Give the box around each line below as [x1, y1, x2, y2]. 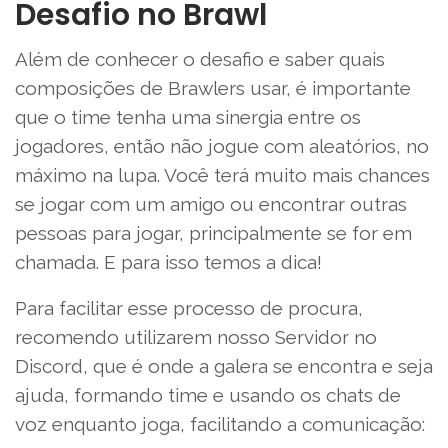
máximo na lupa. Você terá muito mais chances [15, 164, 430, 187]
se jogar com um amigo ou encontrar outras [15, 193, 407, 216]
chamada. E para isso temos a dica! [15, 251, 322, 274]
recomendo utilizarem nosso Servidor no [15, 326, 377, 349]
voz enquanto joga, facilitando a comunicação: [15, 413, 425, 436]
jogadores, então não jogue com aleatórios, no [15, 135, 429, 158]
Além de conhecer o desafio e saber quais [15, 48, 385, 71]
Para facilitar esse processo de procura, [15, 297, 363, 320]
